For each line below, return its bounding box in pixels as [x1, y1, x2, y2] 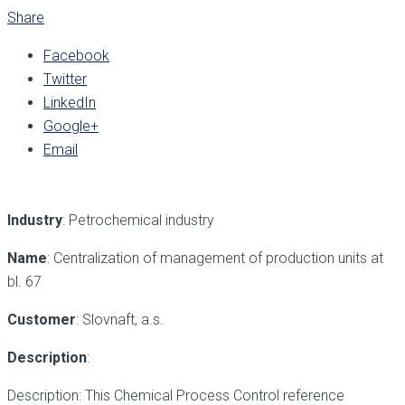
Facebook [43, 47, 109, 65]
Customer [7, 311, 76, 329]
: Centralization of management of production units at [47, 250, 383, 268]
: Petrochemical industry [62, 212, 214, 230]
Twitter [43, 71, 87, 89]
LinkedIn [43, 94, 96, 112]
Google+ [43, 118, 99, 136]
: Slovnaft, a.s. [76, 311, 164, 329]
